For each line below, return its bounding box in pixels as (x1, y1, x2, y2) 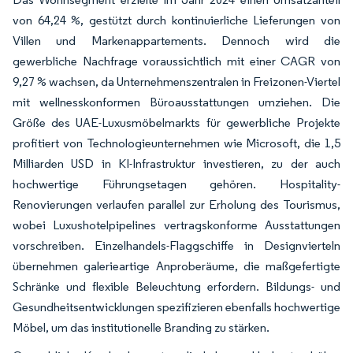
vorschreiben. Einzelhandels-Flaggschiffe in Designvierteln (13, 237, 340, 253)
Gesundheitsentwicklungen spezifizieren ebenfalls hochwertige (13, 299, 340, 314)
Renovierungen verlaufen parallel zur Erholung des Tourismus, (13, 196, 340, 212)
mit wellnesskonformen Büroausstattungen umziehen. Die (13, 94, 340, 110)
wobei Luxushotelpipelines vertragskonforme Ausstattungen (13, 217, 340, 232)
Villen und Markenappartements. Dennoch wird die (13, 32, 340, 48)
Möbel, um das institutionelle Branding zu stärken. (13, 319, 269, 335)
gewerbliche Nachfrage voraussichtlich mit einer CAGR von (13, 53, 340, 69)
